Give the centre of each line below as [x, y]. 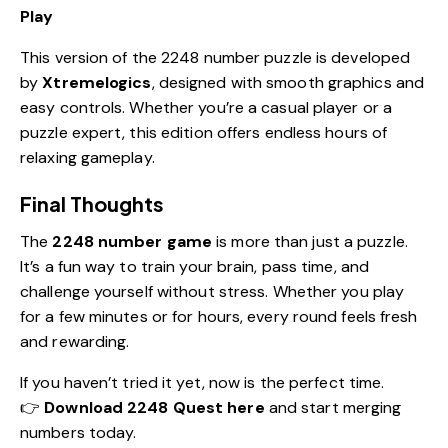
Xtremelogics [97, 82]
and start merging [333, 407]
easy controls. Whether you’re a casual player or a [206, 107]
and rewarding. [75, 341]
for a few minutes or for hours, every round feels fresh [219, 316]
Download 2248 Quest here [154, 407]
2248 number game [132, 241]
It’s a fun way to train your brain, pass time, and [195, 266]
